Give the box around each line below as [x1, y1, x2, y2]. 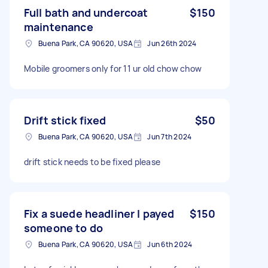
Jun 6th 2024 [147, 239, 193, 249]
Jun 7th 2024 [147, 131, 192, 142]
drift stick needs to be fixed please [24, 156, 160, 167]
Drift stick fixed [24, 112, 106, 127]
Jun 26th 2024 [147, 38, 197, 48]
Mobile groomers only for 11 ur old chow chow [24, 62, 202, 74]
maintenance [24, 19, 93, 34]
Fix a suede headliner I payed [24, 206, 175, 221]
